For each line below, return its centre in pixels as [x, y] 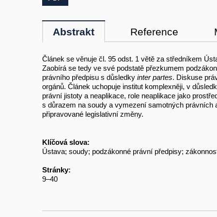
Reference [154, 32]
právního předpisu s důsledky [90, 77]
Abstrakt [74, 32]
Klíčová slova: [66, 142]
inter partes [155, 77]
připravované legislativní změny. [93, 114]
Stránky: [56, 170]
